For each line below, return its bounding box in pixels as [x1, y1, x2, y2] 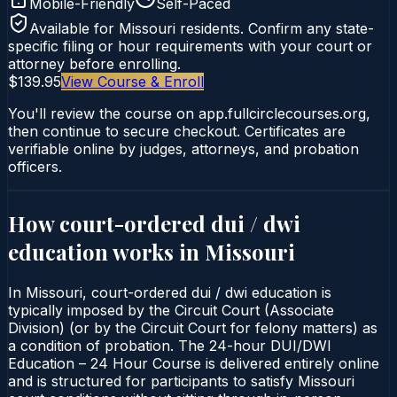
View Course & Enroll [61, 72, 204, 90]
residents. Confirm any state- [175, 19, 374, 37]
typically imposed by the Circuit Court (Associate [8, 300, 334, 319]
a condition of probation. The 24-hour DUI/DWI [8, 336, 331, 354]
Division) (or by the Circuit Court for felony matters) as [8, 318, 378, 337]
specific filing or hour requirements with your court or [8, 36, 372, 55]
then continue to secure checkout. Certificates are [8, 121, 346, 140]
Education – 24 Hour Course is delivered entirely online [8, 354, 379, 372]
